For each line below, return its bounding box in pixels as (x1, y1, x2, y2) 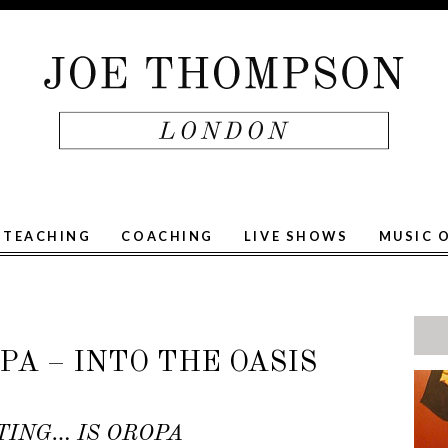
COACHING (121, 228, 214, 244)
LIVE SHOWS (243, 228, 349, 244)
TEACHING (2, 228, 92, 244)
